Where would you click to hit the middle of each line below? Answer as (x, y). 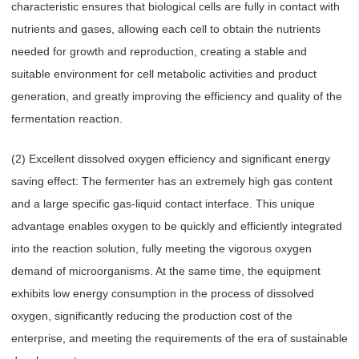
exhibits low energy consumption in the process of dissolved (163, 294)
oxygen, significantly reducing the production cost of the (152, 316)
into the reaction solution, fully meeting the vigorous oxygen (161, 249)
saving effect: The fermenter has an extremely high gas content (172, 182)
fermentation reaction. (67, 118)
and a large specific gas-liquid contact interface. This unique (163, 204)
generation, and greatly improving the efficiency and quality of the (177, 96)
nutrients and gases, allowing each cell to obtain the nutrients (166, 28)
